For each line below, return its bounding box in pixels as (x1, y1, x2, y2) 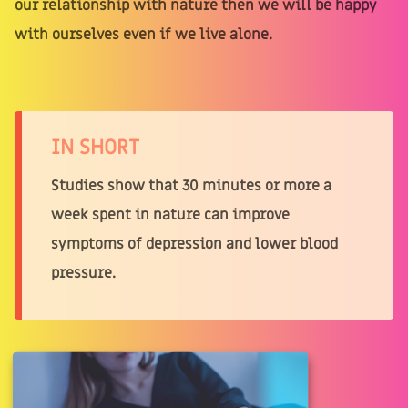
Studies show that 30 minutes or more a (51, 176, 331, 197)
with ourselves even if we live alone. (15, 25, 272, 46)
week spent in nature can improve (51, 205, 290, 226)
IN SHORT (51, 134, 139, 162)
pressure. (51, 263, 116, 284)
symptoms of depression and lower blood (51, 234, 338, 255)
